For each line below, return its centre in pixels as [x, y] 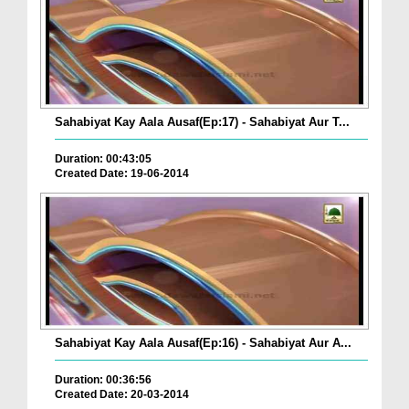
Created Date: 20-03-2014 [122, 395]
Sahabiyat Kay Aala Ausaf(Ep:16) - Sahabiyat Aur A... [203, 343]
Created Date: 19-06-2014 [122, 173]
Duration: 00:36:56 [103, 380]
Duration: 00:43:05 [103, 158]
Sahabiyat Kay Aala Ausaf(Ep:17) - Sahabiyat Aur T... [202, 121]
